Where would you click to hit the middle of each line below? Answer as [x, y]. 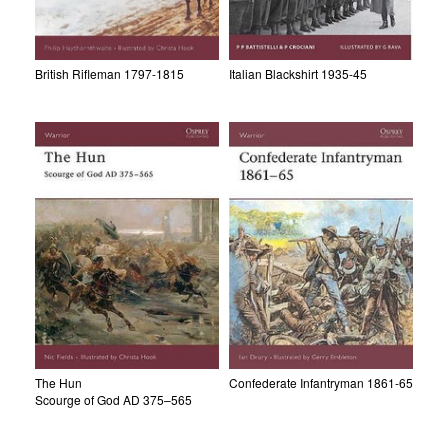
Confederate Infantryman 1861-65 [321, 382]
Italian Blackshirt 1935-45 [298, 74]
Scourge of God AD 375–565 [113, 399]
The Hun [58, 382]
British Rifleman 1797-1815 [109, 74]
